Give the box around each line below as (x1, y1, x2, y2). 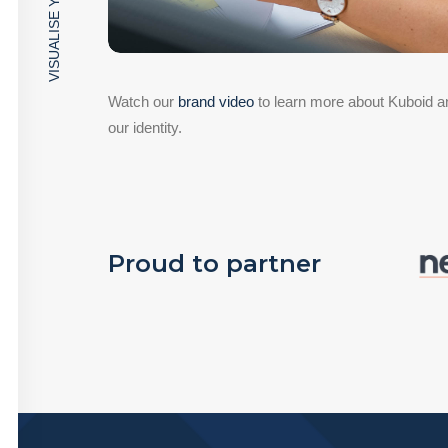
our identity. (108, 119, 182, 136)
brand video (178, 93, 254, 110)
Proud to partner (108, 249, 321, 278)
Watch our (108, 93, 178, 110)
